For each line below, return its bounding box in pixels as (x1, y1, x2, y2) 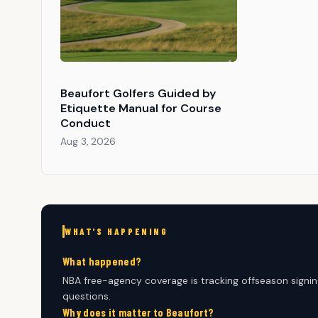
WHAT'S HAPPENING (65, 226, 168, 238)
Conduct (60, 116, 111, 131)
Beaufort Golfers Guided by (60, 86, 216, 102)
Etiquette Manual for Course (60, 101, 221, 116)
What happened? (62, 255, 142, 268)
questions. (62, 290, 111, 303)
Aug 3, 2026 (60, 135, 116, 148)
